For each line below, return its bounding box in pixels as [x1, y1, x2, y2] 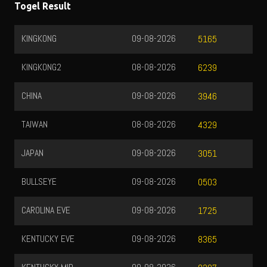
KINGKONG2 [21, 61, 64, 74]
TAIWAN [21, 119, 50, 131]
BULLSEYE [21, 176, 59, 188]
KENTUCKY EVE [21, 233, 77, 246]
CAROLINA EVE [21, 204, 73, 217]
